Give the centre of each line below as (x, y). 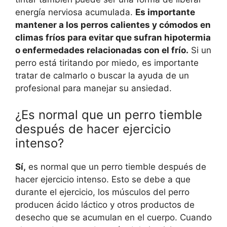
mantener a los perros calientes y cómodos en (113, 25)
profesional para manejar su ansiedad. (93, 88)
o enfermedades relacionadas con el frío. (102, 50)
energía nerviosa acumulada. (75, 12)
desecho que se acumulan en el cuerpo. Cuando (113, 217)
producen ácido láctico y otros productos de (105, 204)
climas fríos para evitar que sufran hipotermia (113, 38)
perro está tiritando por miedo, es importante (107, 63)
